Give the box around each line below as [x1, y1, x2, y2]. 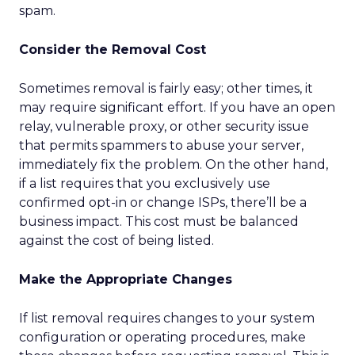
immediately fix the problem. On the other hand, [19, 157, 328, 172]
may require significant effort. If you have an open [19, 100, 335, 115]
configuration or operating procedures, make [19, 330, 306, 345]
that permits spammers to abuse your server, [19, 138, 303, 153]
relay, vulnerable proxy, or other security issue [19, 119, 309, 134]
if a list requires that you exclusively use [19, 176, 270, 191]
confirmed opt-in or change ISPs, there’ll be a [19, 195, 307, 210]
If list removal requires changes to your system [19, 311, 315, 326]
